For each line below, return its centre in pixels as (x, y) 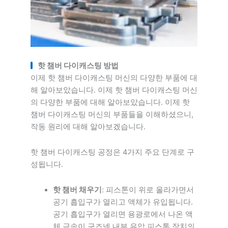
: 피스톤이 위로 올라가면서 (148, 190)
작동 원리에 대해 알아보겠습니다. (88, 127)
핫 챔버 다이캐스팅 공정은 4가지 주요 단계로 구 (112, 152)
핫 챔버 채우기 (77, 190)
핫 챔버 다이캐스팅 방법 (78, 66)
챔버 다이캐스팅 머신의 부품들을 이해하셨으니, (112, 115)
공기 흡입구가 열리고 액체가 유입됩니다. (123, 202)
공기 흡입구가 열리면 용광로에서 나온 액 (123, 214)
